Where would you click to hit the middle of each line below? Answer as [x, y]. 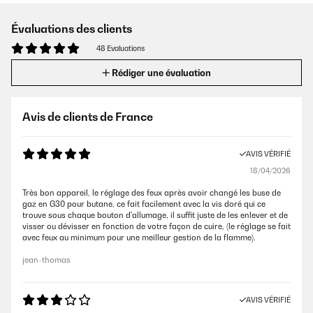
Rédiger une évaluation [161, 73]
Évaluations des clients [72, 29]
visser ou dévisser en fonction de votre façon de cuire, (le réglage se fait [156, 226]
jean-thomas [46, 260]
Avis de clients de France [88, 117]
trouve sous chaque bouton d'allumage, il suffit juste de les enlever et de [155, 215]
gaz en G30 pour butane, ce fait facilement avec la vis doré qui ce [144, 204]
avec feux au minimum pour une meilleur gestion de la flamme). [139, 238]
